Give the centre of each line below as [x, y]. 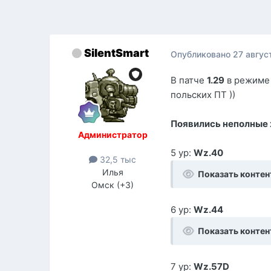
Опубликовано [202, 54]
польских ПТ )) [203, 95]
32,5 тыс [117, 160]
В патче [189, 80]
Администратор [113, 135]
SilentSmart [116, 53]
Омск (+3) [113, 185]
